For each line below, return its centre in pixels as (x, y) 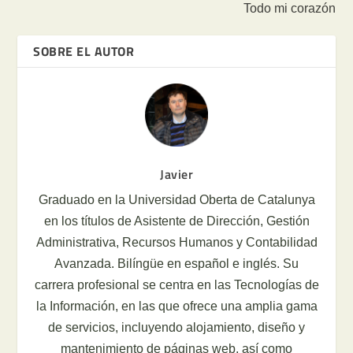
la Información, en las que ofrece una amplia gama (176, 306)
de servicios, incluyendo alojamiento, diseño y (176, 327)
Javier (176, 174)
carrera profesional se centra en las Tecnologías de (176, 285)
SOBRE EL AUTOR (84, 51)
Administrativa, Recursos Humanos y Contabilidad (176, 242)
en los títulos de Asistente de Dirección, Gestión (176, 221)
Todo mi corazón (289, 8)
